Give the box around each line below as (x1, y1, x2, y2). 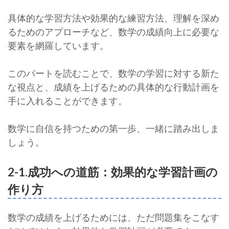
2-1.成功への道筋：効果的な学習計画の (8, 164, 218, 179)
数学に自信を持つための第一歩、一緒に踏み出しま (8, 122, 219, 134)
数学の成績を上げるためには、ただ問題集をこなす (8, 211, 219, 223)
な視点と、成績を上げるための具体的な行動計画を (8, 81, 219, 93)
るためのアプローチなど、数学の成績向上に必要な (8, 26, 219, 37)
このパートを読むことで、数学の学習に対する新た (8, 67, 219, 79)
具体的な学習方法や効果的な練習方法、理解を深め (8, 12, 219, 24)
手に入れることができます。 (8, 95, 127, 106)
